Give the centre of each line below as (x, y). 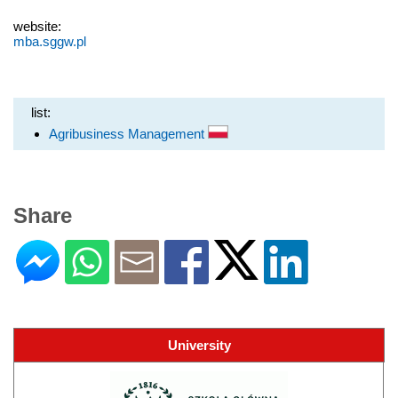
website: (37, 26)
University (199, 345)
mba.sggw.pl (50, 41)
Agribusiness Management (128, 133)
